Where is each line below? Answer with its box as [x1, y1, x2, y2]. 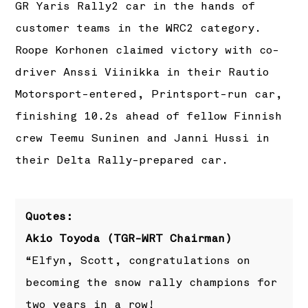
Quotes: [25, 210, 74, 224]
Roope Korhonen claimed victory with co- [15, 43, 280, 58]
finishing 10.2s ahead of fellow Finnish [15, 109, 283, 124]
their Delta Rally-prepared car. [15, 153, 229, 168]
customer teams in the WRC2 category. [15, 21, 262, 36]
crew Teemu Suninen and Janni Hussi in [15, 131, 270, 146]
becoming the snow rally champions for [25, 276, 278, 290]
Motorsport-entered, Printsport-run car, [15, 87, 283, 102]
